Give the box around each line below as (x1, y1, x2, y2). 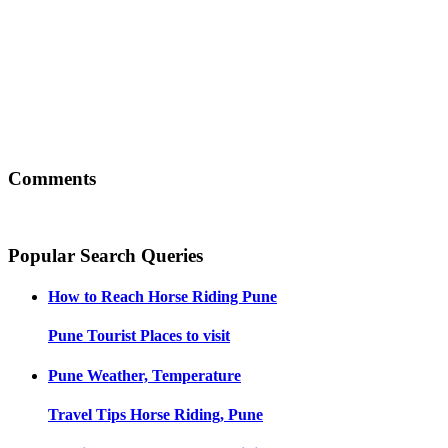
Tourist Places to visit (87, 327, 230, 345)
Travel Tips (48, 406, 126, 423)
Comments (8, 167, 96, 189)
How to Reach (48, 288, 144, 306)
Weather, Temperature (87, 366, 241, 384)
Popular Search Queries (8, 244, 203, 266)
